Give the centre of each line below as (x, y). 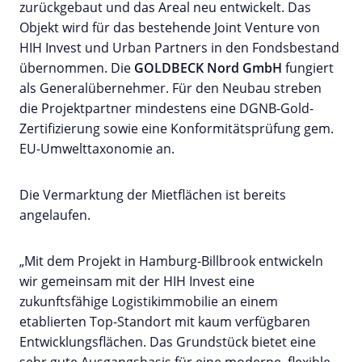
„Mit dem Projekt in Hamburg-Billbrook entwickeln (171, 261)
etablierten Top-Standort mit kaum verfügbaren (165, 321)
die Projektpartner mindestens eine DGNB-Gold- (166, 108)
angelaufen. (55, 215)
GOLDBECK (169, 67)
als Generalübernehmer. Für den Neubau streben (170, 88)
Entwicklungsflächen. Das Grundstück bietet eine (168, 341)
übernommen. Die (77, 67)
